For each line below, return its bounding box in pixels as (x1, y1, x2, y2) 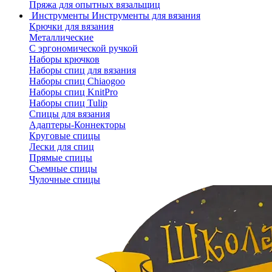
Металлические (29, 32, 93, 43)
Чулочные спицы (29, 174, 100, 185)
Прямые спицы (29, 152, 92, 163)
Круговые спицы (29, 131, 100, 141)
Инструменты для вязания (92, 10, 200, 21)
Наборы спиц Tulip (29, 98, 107, 109)
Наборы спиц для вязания (29, 65, 136, 76)
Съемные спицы (29, 163, 97, 174)
